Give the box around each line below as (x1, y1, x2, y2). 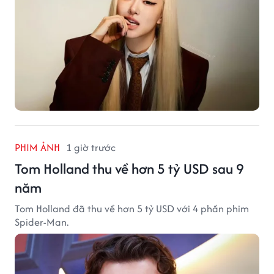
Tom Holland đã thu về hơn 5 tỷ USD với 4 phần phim (15, 201, 249, 216)
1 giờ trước (66, 139, 116, 155)
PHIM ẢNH (15, 139, 60, 155)
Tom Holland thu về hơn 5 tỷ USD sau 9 (15, 158, 244, 179)
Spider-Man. (15, 214, 68, 229)
